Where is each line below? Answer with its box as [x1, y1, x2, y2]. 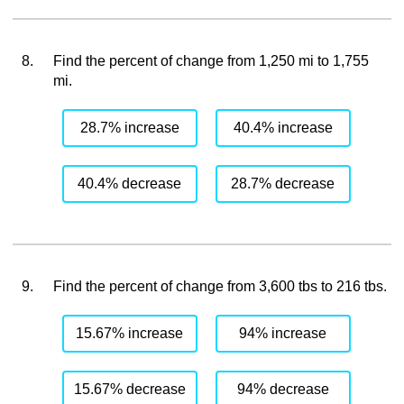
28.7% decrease [231, 176, 335, 191]
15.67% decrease [73, 381, 186, 397]
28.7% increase [79, 120, 179, 135]
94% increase [239, 326, 327, 341]
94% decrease [236, 381, 329, 397]
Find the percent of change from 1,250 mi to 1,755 [52, 53, 369, 69]
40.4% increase [233, 120, 333, 135]
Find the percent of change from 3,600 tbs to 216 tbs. [52, 279, 387, 294]
